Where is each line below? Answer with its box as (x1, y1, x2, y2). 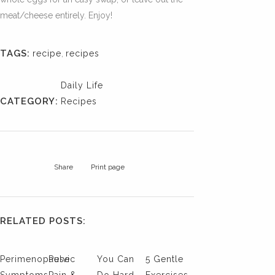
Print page (91, 163, 125, 171)
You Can (96, 254, 134, 264)
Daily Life (61, 80, 103, 90)
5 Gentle (145, 254, 184, 264)
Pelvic (48, 254, 76, 264)
